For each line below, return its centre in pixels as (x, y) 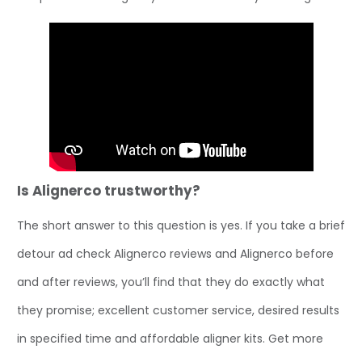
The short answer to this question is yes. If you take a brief (181, 225)
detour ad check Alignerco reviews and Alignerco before (175, 253)
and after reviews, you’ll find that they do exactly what (171, 282)
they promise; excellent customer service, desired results (178, 310)
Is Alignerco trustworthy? (109, 190)
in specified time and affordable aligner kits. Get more (170, 338)
